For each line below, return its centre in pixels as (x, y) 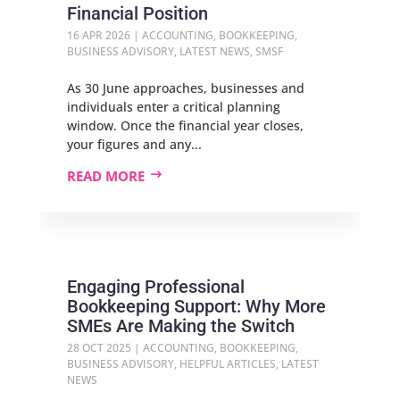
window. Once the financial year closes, (185, 125)
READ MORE (105, 176)
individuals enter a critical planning (173, 107)
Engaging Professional (155, 287)
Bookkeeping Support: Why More (196, 306)
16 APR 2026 (98, 35)
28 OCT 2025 (99, 348)
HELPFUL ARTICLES (227, 364)
